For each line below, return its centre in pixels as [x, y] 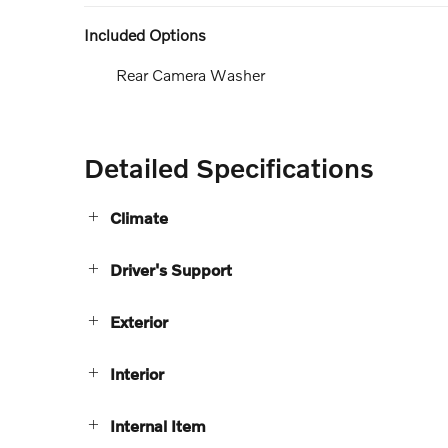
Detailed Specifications [229, 167]
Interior [137, 373]
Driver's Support [171, 269]
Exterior [139, 321]
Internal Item [158, 425]
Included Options [145, 34]
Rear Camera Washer [190, 74]
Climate [139, 217]
